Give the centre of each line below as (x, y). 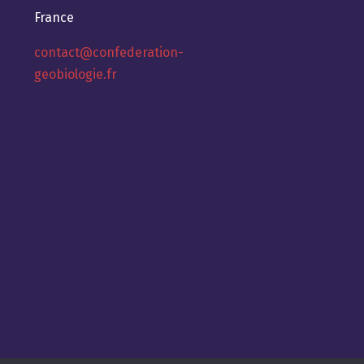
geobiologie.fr (76, 74)
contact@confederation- (109, 52)
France (54, 17)
